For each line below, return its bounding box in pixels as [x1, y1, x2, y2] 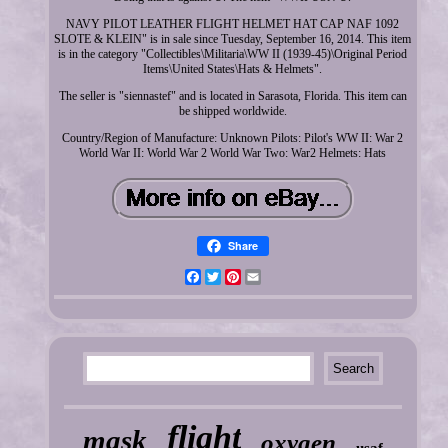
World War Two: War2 [210, 145, 317, 160]
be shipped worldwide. [178, 103, 287, 118]
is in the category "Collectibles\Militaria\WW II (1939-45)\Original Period [58, 46, 408, 61]
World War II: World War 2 [79, 145, 208, 160]
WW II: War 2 [336, 130, 404, 145]
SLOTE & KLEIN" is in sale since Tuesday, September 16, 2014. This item [54, 31, 412, 46]
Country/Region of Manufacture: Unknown [62, 130, 269, 145]
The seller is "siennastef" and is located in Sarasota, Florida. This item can [58, 88, 407, 103]
